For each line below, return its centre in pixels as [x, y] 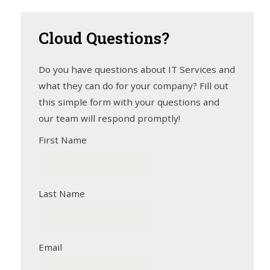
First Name [63, 140]
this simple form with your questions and [129, 102]
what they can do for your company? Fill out [134, 86]
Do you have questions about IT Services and [137, 70]
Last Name [62, 194]
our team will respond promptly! [110, 118]
